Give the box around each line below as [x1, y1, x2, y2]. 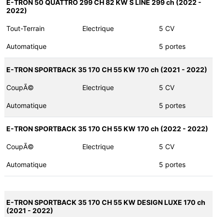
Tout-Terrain [6, 24, 45, 33]
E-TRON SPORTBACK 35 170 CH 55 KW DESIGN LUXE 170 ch [6, 198, 205, 207]
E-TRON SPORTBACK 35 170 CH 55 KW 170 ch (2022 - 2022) [6, 124, 208, 133]
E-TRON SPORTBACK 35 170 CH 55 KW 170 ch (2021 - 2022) [6, 65, 207, 74]
